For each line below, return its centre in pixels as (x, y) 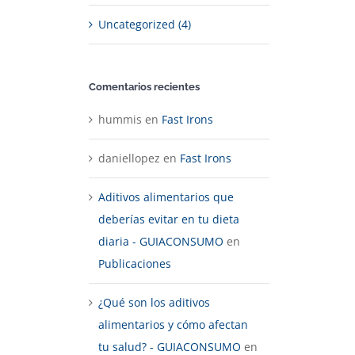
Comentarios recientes (144, 87)
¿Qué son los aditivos (154, 302)
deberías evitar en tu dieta (169, 219)
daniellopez (129, 158)
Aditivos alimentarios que (166, 197)
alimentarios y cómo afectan (173, 324)
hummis (120, 119)
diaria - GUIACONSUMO (161, 241)
